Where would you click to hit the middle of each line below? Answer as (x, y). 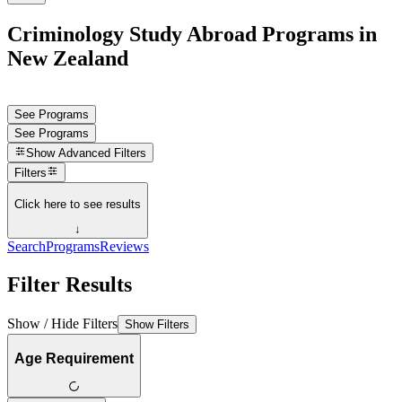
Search (26, 247)
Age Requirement (74, 358)
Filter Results (70, 284)
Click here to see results (78, 204)
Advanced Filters (103, 153)
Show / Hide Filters (62, 323)
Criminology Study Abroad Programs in (192, 34)
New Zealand (68, 58)
